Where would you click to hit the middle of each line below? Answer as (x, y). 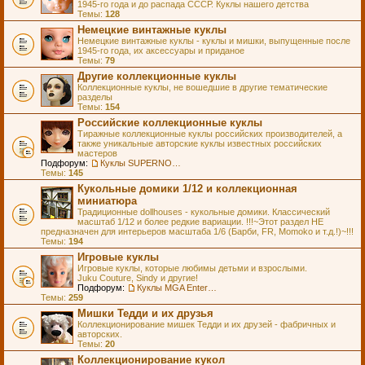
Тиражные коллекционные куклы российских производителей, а (210, 134)
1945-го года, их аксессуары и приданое (161, 51)
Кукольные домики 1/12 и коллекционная (187, 189)
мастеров (97, 153)
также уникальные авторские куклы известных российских (200, 143)
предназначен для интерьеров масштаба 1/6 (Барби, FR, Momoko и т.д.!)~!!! (197, 231)
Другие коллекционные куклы (157, 76)
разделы (95, 97)
